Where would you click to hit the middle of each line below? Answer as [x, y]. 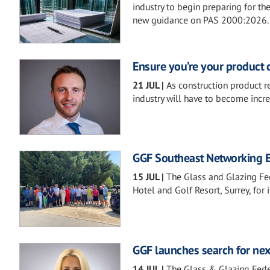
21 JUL [146, 85]
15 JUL [146, 177]
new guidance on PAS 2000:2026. [201, 20]
